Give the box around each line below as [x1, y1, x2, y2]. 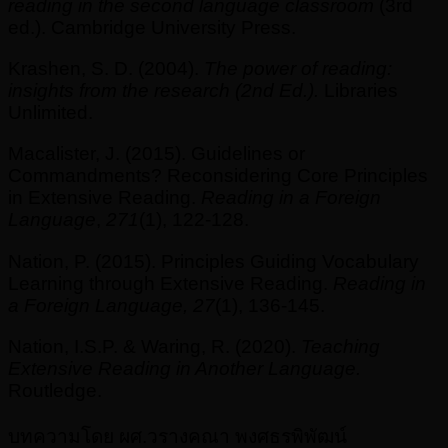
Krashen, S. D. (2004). [8, 58, 204, 80]
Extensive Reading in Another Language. [8, 357, 361, 379]
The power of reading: [204, 58, 392, 80]
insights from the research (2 [8, 80, 252, 102]
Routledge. [8, 379, 102, 401]
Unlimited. [8, 102, 93, 124]
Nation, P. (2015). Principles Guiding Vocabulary [8, 250, 419, 272]
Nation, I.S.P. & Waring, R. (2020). [8, 335, 301, 357]
